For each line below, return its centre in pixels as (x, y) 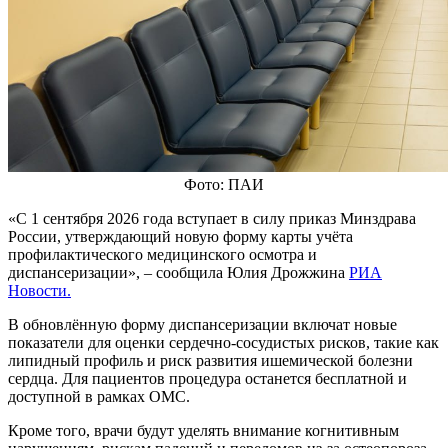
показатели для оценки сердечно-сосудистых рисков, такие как (223, 343)
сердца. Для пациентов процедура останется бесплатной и (207, 379)
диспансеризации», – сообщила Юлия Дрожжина (178, 273)
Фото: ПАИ (224, 185)
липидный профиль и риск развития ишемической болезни (210, 361)
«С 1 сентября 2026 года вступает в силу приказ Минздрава (212, 219)
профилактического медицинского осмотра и (162, 255)
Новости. (39, 291)
